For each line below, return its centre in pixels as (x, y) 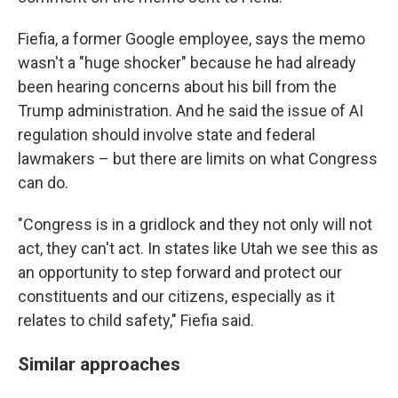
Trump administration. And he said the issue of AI (191, 111)
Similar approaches (99, 364)
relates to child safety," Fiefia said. (136, 320)
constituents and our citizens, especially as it (176, 296)
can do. (43, 183)
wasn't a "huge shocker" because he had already (187, 63)
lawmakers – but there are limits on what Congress (198, 159)
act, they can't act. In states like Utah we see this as (198, 248)
